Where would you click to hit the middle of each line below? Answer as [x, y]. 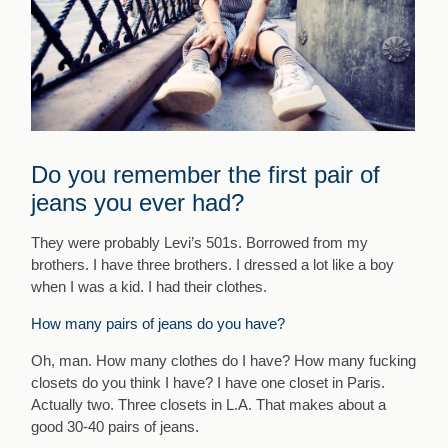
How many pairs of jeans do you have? [158, 324]
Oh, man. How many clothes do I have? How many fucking [224, 361]
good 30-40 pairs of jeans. [115, 427]
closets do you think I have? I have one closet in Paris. [208, 383]
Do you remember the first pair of [206, 175]
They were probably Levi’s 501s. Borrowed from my [200, 243]
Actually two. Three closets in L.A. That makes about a [209, 405]
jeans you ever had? [138, 203]
